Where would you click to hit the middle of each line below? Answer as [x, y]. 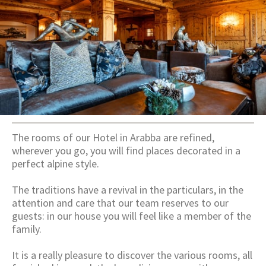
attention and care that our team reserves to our [121, 203]
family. [27, 229]
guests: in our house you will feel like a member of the [132, 216]
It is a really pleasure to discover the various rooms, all [132, 255]
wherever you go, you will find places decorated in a [126, 151]
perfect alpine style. [56, 164]
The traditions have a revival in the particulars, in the [128, 190]
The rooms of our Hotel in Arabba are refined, [113, 138]
